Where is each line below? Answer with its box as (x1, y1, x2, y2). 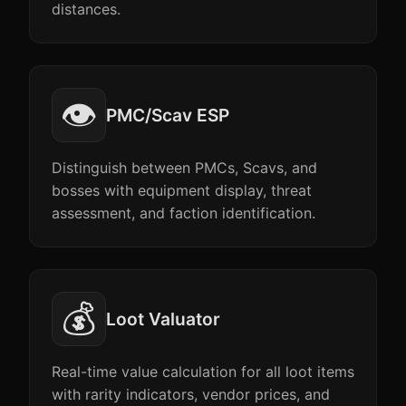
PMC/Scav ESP (106, 104, 229, 126)
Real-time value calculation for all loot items (52, 362, 354, 381)
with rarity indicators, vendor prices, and (52, 385, 330, 403)
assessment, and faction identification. (52, 204, 315, 222)
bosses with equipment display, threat (52, 181, 312, 199)
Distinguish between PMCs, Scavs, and (52, 159, 317, 177)
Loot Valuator (106, 308, 220, 330)
